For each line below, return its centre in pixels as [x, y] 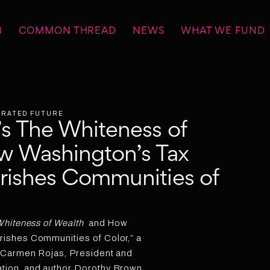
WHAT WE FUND [223, 31]
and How [106, 223]
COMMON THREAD [68, 31]
